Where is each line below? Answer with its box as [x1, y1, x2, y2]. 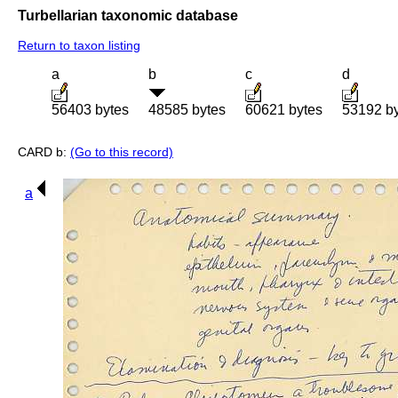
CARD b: [18, 145, 70, 160]
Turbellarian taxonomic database [18, 7, 238, 23]
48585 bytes [148, 102, 226, 118]
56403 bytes [52, 102, 129, 118]
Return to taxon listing [18, 38, 140, 53]
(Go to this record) [70, 145, 173, 160]
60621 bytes [245, 102, 322, 118]
